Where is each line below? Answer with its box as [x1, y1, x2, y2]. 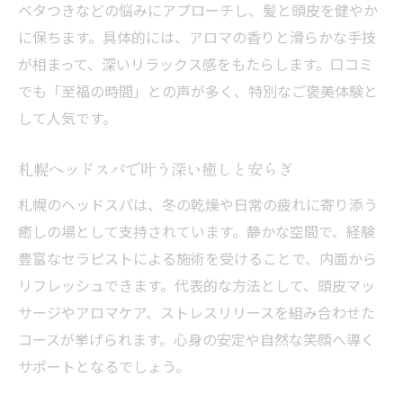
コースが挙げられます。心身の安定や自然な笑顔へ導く [18, 328, 375, 350]
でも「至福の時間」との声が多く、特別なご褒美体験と [18, 80, 378, 102]
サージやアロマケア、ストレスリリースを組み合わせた [18, 301, 375, 323]
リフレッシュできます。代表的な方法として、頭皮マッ [18, 274, 375, 296]
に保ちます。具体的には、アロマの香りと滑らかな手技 [18, 26, 376, 48]
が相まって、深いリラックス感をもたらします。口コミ [18, 53, 373, 75]
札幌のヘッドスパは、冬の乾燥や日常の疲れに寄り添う [18, 193, 378, 215]
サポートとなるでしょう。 [18, 355, 190, 377]
